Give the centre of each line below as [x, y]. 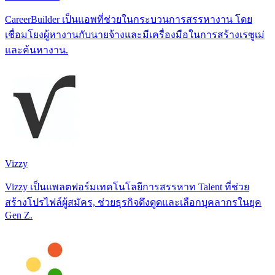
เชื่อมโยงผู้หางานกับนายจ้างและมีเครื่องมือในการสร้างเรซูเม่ [135, 34]
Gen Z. [19, 215]
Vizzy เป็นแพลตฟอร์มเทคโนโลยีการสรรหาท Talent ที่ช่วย [127, 187]
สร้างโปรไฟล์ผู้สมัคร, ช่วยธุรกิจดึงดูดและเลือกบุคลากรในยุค [133, 202]
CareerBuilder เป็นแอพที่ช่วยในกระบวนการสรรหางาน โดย [129, 19]
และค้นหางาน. [37, 50]
